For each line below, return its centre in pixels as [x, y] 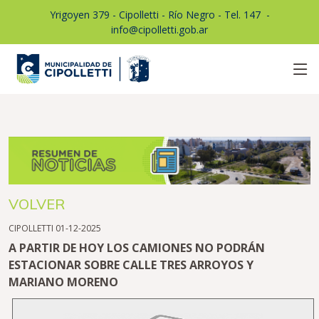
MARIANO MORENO [63, 282]
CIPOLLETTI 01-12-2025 [55, 229]
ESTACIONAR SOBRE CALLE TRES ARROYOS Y [131, 265]
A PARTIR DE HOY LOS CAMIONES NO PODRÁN [137, 248]
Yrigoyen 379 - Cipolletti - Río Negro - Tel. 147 [155, 15]
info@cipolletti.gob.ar [159, 30]
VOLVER [37, 204]
